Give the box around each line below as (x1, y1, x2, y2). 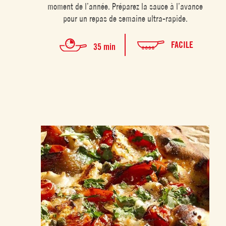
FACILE (171, 39, 194, 50)
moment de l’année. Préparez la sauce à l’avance (47, 1, 203, 12)
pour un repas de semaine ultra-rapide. (63, 13, 188, 24)
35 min (93, 41, 116, 52)
